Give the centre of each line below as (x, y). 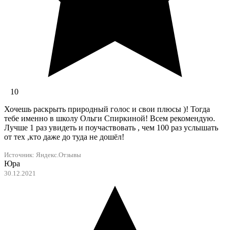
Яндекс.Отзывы (59, 155)
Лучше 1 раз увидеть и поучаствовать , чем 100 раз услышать (111, 128)
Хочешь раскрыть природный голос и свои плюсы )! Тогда (107, 109)
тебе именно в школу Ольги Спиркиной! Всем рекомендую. (110, 119)
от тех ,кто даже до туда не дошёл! (64, 137)
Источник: (20, 155)
